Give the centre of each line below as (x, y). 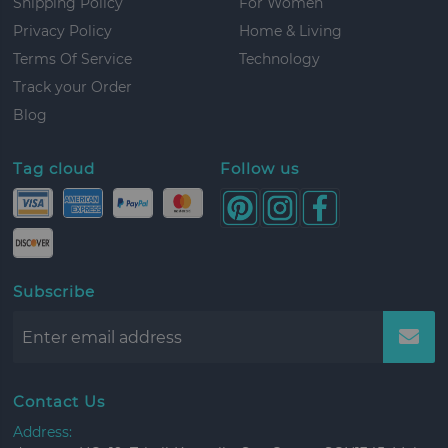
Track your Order (73, 86)
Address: (43, 431)
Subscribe (54, 292)
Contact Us (59, 402)
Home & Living (290, 30)
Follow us (259, 169)
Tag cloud (54, 169)
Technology (279, 58)
